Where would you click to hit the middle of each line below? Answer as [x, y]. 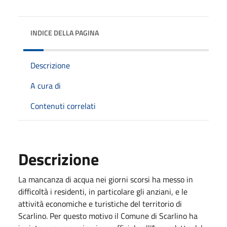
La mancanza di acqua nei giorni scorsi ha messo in [106, 179]
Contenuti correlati [63, 106]
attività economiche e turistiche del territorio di [100, 203]
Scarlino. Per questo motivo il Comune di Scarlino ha [108, 216]
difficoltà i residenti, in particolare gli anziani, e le [103, 191]
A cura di [46, 85]
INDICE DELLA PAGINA [65, 32]
